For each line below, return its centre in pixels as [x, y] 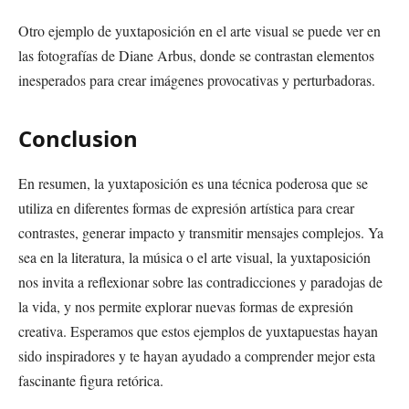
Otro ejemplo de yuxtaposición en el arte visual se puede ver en [199, 31]
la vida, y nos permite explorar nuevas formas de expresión [186, 306]
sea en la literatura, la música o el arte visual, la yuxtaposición [194, 257]
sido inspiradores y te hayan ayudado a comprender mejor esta [197, 355]
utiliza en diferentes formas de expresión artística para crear [186, 207]
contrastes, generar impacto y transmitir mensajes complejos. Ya [201, 232]
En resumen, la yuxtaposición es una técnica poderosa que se [193, 183]
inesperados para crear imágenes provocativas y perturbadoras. [197, 80]
